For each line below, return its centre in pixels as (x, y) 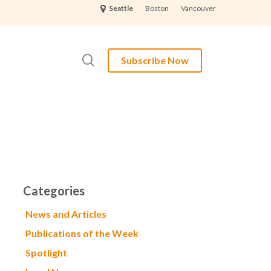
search (112, 59)
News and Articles (66, 214)
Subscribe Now (155, 60)
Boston (157, 8)
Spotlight (46, 253)
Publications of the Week (82, 233)
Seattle (120, 8)
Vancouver (198, 8)
